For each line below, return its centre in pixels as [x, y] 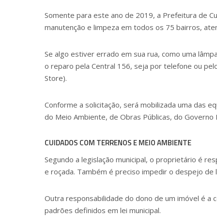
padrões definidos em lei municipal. [103, 210]
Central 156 [111, 66]
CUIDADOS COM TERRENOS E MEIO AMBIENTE [118, 142]
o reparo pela [68, 66]
